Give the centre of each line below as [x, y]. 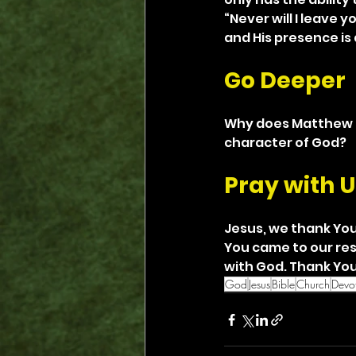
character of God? [285, 143]
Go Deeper [285, 81]
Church [313, 284]
